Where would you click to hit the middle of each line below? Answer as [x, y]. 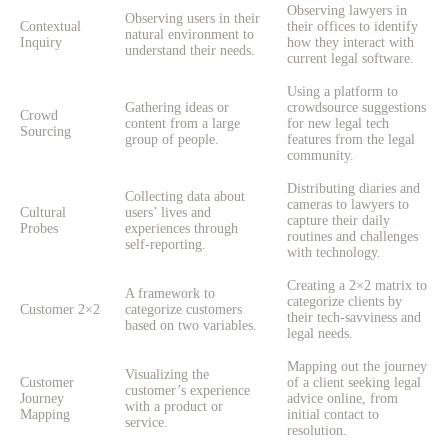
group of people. [172, 140]
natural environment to [189, 35]
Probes [39, 229]
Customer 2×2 [60, 310]
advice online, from [342, 399]
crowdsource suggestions [356, 108]
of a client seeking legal [354, 383]
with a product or [174, 407]
